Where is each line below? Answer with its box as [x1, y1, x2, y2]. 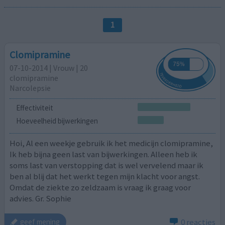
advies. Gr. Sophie [10, 193, 72, 204]
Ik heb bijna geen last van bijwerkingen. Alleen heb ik [10, 149, 198, 160]
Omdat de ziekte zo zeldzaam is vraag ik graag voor [10, 182, 191, 193]
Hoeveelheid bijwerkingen [16, 116, 98, 126]
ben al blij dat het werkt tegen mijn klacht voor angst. [10, 171, 200, 182]
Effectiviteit [16, 102, 53, 113]
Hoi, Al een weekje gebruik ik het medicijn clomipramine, [10, 138, 213, 149]
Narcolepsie [10, 82, 51, 93]
